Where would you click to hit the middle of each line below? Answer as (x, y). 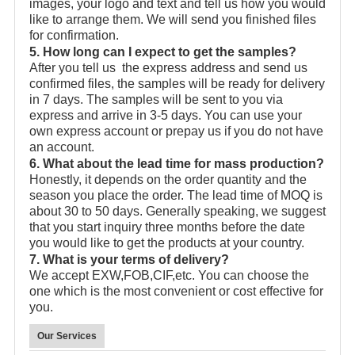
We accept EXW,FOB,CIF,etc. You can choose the (169, 276)
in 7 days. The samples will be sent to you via (156, 100)
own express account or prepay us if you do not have (176, 132)
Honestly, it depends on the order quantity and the (168, 180)
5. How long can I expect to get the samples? (163, 52)
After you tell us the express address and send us (168, 68)
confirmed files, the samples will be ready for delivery (177, 84)
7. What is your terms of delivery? (129, 260)
